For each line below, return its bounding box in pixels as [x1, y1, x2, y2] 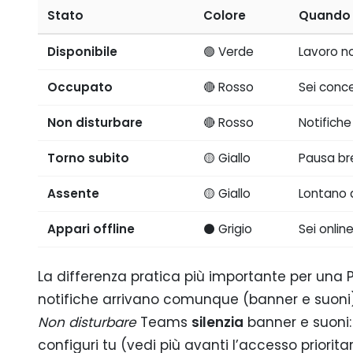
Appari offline [47, 221, 136, 238]
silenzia [191, 312, 243, 332]
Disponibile [47, 43, 118, 61]
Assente [47, 185, 100, 203]
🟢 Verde [203, 43, 255, 61]
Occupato [47, 79, 113, 96]
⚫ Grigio [203, 221, 253, 238]
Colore [203, 7, 247, 24]
